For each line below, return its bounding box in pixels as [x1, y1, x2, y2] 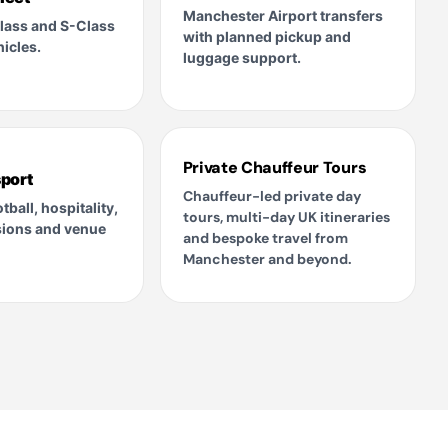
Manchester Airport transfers [182, 6, 383, 24]
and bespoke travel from [182, 229, 348, 248]
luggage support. [182, 48, 301, 66]
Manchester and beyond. [182, 250, 352, 269]
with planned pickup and [182, 27, 351, 45]
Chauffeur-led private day [182, 187, 361, 206]
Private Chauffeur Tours [182, 157, 367, 179]
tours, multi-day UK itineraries [182, 208, 390, 227]
